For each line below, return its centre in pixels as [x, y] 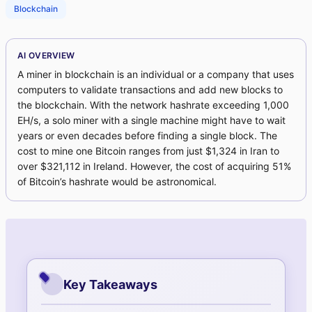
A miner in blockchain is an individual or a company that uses [156, 75]
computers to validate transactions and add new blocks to [150, 90]
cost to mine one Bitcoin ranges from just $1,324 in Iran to [148, 151]
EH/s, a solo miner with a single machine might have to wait [151, 120]
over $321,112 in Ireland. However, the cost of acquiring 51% [154, 166]
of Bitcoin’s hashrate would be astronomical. [117, 182]
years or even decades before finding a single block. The [147, 136]
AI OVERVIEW [46, 56]
